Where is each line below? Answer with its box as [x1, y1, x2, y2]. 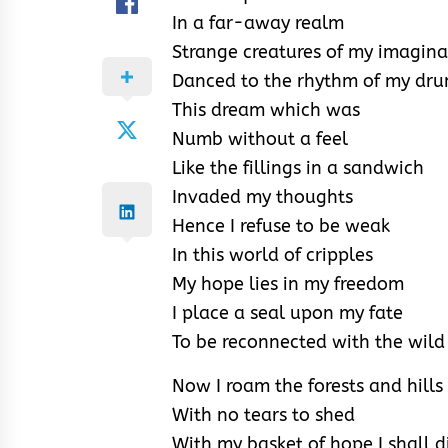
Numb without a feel [172, 128, 348, 151]
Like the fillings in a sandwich [172, 157, 424, 180]
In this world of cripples [172, 244, 373, 267]
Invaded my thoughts [172, 186, 353, 209]
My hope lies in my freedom [172, 273, 404, 296]
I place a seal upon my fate [172, 302, 403, 325]
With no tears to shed [172, 404, 355, 427]
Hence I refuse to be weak [172, 215, 390, 238]
